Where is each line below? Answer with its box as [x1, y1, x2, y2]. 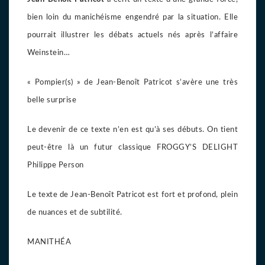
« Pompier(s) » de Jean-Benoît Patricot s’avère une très [27, 78, 238, 86]
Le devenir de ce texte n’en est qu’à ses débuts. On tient [27, 125, 238, 134]
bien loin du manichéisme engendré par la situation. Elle [27, 13, 238, 21]
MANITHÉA [27, 238, 71, 246]
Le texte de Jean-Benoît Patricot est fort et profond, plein [27, 190, 238, 199]
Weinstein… [27, 49, 70, 57]
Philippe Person [27, 161, 84, 169]
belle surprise [27, 96, 76, 104]
